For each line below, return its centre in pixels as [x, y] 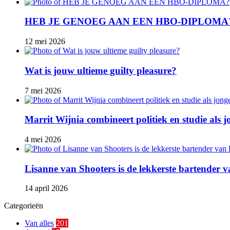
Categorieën [24, 206]
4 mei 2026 [43, 139]
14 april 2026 [46, 188]
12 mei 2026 [45, 42]
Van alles [39, 223]
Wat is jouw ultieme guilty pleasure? [101, 70]
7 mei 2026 [43, 90]
